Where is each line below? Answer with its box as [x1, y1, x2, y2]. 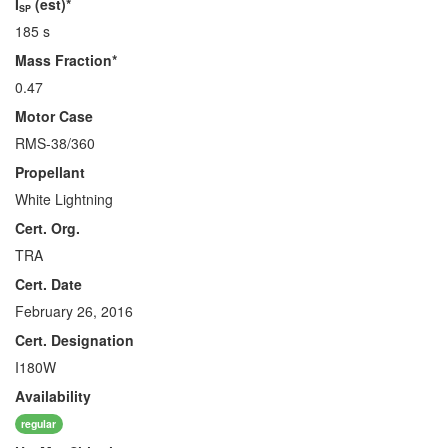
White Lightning [15, 189, 113, 209]
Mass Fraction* [15, 50, 117, 70]
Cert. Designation [15, 330, 134, 350]
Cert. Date [15, 274, 82, 294]
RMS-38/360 [15, 133, 95, 153]
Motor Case [15, 106, 93, 126]
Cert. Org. [15, 218, 80, 238]
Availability [15, 386, 91, 406]
